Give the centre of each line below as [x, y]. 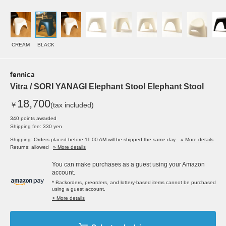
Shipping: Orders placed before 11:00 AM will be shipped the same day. [93, 140]
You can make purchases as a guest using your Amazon [128, 165]
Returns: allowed [30, 147]
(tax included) [72, 105]
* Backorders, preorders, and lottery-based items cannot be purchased [134, 183]
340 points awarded [33, 119]
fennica [22, 76]
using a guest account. [79, 189]
